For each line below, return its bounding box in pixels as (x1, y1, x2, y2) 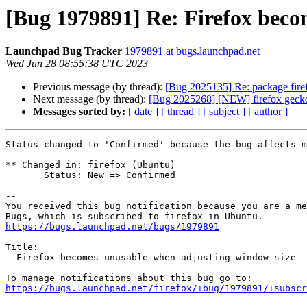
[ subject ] (203, 106, 245, 118)
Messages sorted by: (33, 106, 125, 118)
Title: (5, 242, 38, 253)
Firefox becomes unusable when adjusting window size (5, 252, 16, 263)
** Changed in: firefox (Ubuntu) (5, 160, 175, 171)
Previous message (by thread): (33, 81, 165, 93)
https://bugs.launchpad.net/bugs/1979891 (5, 221, 219, 232)
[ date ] (128, 106, 158, 118)
